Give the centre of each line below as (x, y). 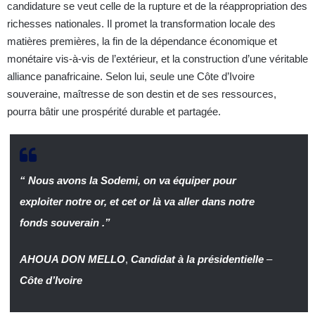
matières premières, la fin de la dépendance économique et (142, 41)
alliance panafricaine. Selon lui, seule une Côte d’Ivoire (131, 77)
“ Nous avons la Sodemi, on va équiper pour (128, 181)
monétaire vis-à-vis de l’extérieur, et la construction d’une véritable (157, 59)
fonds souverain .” (65, 223)
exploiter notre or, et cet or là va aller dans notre (137, 202)
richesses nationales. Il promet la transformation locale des (141, 24)
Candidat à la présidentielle (197, 259)
